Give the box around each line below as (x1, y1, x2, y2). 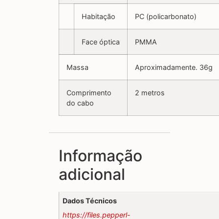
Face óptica (82, 38, 120, 46)
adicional (59, 165, 125, 184)
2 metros (135, 88, 165, 97)
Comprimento (66, 88, 111, 97)
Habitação (82, 12, 115, 21)
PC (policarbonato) (135, 12, 197, 21)
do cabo (66, 99, 94, 108)
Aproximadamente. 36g (135, 63, 213, 72)
